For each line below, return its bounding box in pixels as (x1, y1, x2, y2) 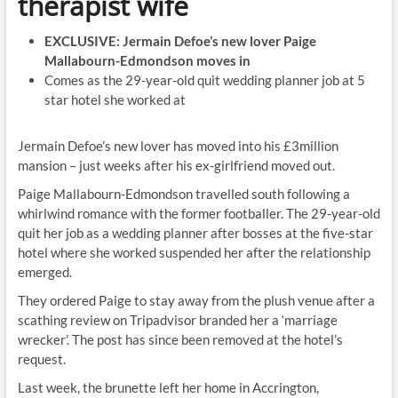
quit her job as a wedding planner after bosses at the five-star (17, 225, 373, 241)
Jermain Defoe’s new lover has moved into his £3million (17, 138, 338, 154)
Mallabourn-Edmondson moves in (44, 52, 251, 68)
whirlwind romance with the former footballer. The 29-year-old (17, 205, 380, 221)
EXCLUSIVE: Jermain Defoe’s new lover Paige (44, 33, 316, 49)
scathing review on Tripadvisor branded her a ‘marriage (17, 312, 338, 328)
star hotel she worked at (44, 92, 186, 107)
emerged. (17, 264, 72, 280)
